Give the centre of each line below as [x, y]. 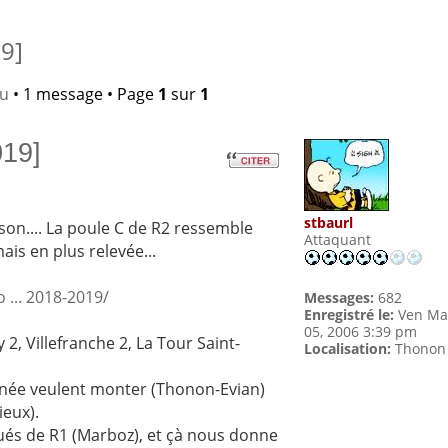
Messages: [339, 298]
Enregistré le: [349, 315]
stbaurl [329, 223]
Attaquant [338, 240]
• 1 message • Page [83, 94]
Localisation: [348, 349]
